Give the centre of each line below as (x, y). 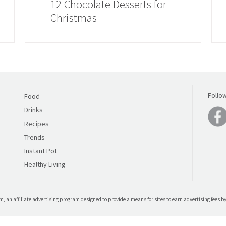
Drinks (34, 110)
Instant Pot (41, 151)
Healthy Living (45, 164)
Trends (35, 137)
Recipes (37, 124)
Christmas (74, 18)
